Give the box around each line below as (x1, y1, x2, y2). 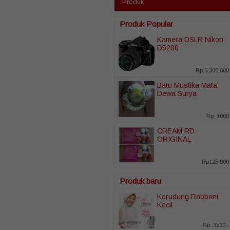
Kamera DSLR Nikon (157, 35, 223, 44)
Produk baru (120, 176, 161, 185)
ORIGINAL (157, 135, 191, 143)
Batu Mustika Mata (157, 81, 217, 89)
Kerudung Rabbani (157, 192, 218, 201)
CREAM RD (157, 126, 195, 135)
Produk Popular (120, 19, 173, 28)
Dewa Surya (157, 89, 197, 98)
